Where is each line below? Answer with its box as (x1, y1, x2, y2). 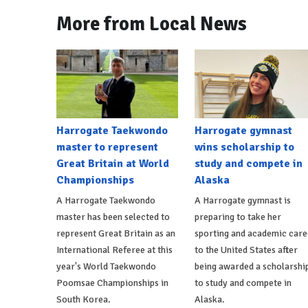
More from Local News (56, 12, 247, 36)
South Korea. (56, 293, 111, 305)
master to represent (56, 140, 158, 154)
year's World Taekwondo (56, 260, 156, 272)
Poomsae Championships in (56, 276, 168, 289)
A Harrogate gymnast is (194, 194, 291, 206)
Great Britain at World (56, 156, 169, 170)
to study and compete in (194, 276, 291, 289)
